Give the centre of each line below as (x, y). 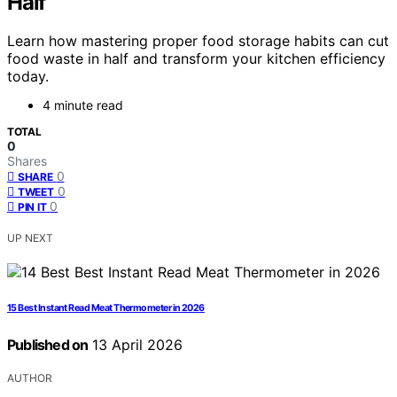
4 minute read (83, 105)
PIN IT (32, 207)
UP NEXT (30, 238)
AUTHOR (30, 378)
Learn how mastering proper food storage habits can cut (198, 41)
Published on (48, 345)
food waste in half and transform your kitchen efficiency (196, 59)
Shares (27, 161)
